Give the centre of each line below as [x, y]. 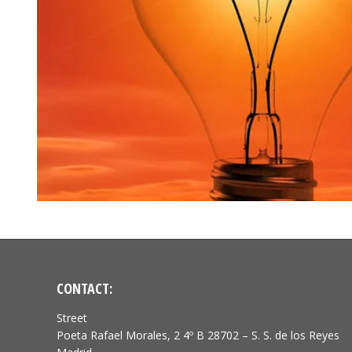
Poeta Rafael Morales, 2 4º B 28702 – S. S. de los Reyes [198, 335]
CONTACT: [84, 289]
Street [72, 318]
